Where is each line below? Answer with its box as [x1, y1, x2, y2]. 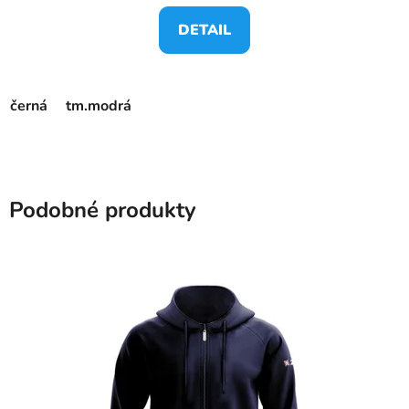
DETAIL [178, 19, 231, 40]
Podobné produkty [9, 194, 196, 225]
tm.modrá [66, 95, 131, 116]
